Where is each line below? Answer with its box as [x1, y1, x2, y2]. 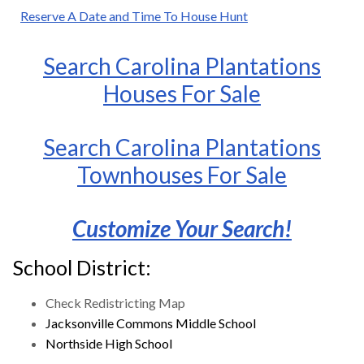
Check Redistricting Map [45, 294, 185, 310]
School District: [13, 254, 151, 279]
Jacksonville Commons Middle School [45, 314, 256, 331]
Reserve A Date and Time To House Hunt [20, 7, 248, 24]
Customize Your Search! [72, 214, 292, 242]
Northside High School [45, 335, 172, 351]
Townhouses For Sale [77, 160, 287, 188]
